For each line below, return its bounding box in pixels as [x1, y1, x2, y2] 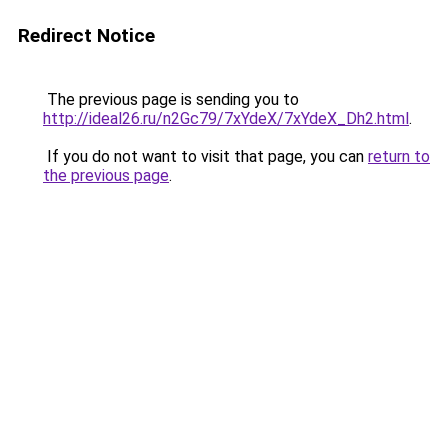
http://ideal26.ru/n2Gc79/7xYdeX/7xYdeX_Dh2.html [43, 109, 409, 128]
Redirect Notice [18, 24, 155, 47]
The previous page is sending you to [43, 90, 299, 109]
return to [368, 147, 430, 166]
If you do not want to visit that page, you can [43, 147, 368, 166]
